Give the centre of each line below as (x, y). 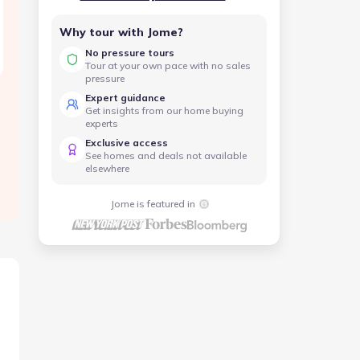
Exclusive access (127, 143)
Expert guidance (125, 98)
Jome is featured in (153, 204)
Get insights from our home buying (164, 110)
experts (102, 123)
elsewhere (107, 168)
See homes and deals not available (166, 155)
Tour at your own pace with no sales (168, 65)
